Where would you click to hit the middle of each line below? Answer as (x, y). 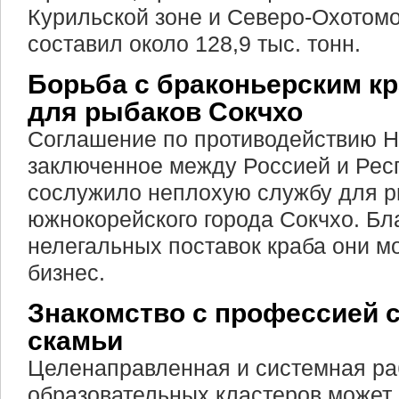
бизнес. (66, 273)
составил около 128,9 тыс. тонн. (194, 44)
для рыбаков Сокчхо (165, 112)
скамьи (75, 341)
